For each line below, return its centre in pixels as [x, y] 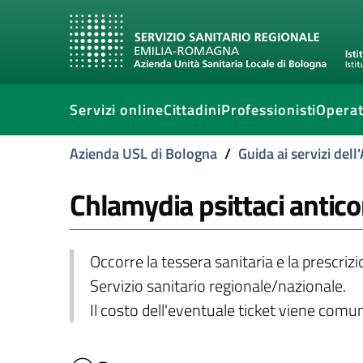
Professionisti [269, 110]
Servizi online [117, 110]
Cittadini [192, 110]
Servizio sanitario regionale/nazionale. [218, 286]
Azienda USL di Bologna [143, 154]
